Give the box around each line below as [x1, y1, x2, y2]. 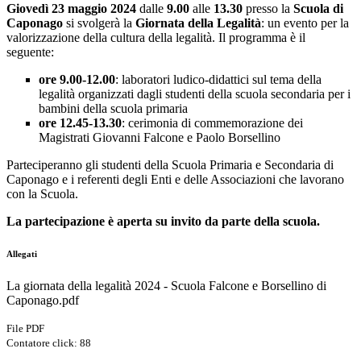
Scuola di [293, 2, 343, 16]
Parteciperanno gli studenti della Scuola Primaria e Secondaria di [6, 158, 334, 172]
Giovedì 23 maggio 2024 [6, 2, 136, 16]
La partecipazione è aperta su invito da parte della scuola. [6, 214, 320, 229]
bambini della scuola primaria [39, 102, 188, 116]
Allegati [6, 249, 37, 259]
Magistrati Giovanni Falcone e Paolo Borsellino [39, 131, 280, 145]
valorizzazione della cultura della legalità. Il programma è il [6, 31, 305, 45]
